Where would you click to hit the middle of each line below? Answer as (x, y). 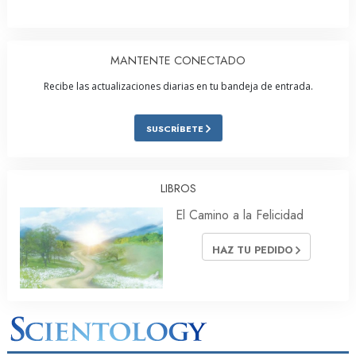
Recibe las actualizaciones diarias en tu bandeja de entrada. (178, 87)
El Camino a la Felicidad (240, 215)
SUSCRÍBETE (176, 129)
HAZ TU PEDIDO (253, 250)
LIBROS (178, 189)
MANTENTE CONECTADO (178, 61)
